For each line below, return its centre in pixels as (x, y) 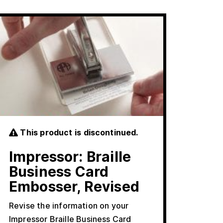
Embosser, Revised (74, 187)
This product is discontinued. (78, 133)
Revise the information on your (69, 206)
